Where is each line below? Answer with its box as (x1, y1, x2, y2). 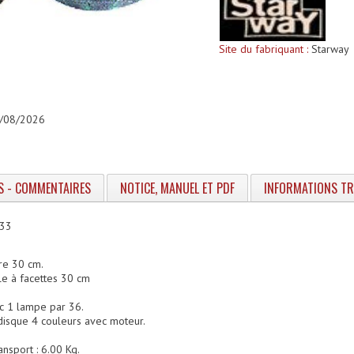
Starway (307, 41, 349, 56)
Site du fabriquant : (218, 41, 308, 56)
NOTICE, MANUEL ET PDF (120, 178, 235, 198)
